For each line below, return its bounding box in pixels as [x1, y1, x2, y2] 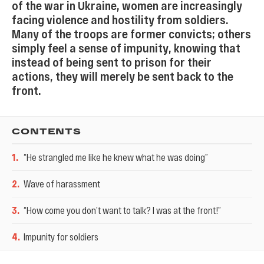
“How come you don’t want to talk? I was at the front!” [24, 204, 221, 216]
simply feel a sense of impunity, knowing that [12, 41, 240, 55]
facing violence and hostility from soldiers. [12, 12, 229, 27]
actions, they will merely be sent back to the [12, 69, 233, 83]
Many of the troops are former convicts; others [12, 27, 251, 41]
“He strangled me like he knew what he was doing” [24, 151, 208, 163]
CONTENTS [12, 127, 82, 136]
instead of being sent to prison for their [12, 55, 212, 69]
